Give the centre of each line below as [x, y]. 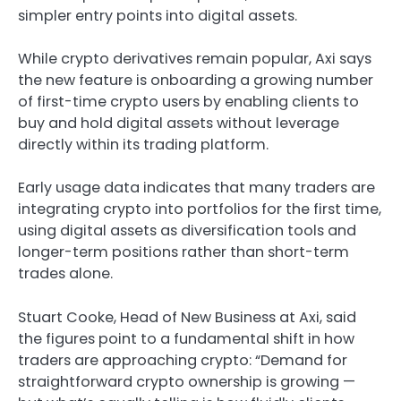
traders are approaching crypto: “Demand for [183, 360]
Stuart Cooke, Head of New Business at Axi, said [187, 317]
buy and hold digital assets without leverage [179, 124]
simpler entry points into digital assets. [158, 16]
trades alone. [65, 274]
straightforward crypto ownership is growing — [187, 381]
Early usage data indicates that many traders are [196, 188]
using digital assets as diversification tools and [187, 231]
